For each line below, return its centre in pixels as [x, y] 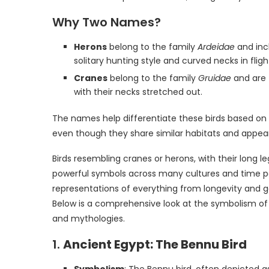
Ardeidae [216, 47]
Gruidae [215, 78]
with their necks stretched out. [138, 92]
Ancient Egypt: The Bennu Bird [155, 244]
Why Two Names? [107, 22]
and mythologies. [89, 219]
